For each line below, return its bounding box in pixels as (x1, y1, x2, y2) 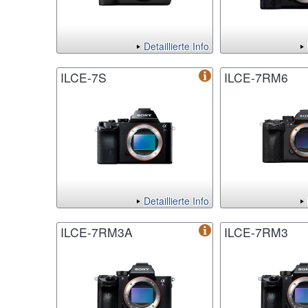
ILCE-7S (60, 69, 107, 87)
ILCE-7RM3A (60, 223, 133, 241)
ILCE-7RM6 (224, 69, 288, 87)
